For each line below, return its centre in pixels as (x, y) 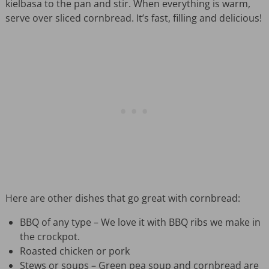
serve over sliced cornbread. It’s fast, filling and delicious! (133, 18)
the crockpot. (50, 237)
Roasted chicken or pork (74, 251)
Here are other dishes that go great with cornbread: (122, 198)
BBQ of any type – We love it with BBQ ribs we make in (140, 222)
